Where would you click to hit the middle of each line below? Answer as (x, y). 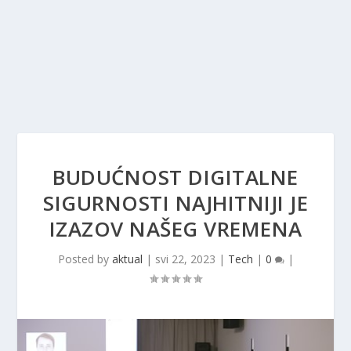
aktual (127, 259)
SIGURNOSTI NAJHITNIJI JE (175, 203)
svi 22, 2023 (185, 259)
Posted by (85, 259)
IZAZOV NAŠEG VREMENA (175, 229)
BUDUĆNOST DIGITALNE (175, 177)
